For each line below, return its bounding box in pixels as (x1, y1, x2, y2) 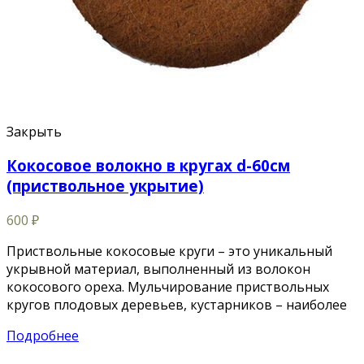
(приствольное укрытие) (6, 175, 204, 197)
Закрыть (6, 122, 62, 141)
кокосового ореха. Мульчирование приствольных (6, 278, 329, 297)
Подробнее (6, 327, 79, 345)
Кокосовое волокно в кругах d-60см (6, 155, 290, 176)
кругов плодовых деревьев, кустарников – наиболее (6, 296, 347, 314)
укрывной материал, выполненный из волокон (6, 260, 310, 279)
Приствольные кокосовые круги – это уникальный (6, 242, 332, 261)
